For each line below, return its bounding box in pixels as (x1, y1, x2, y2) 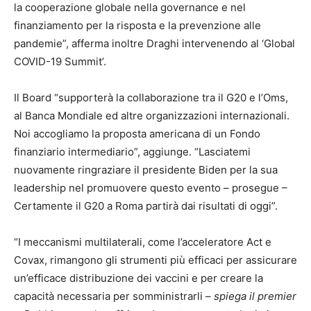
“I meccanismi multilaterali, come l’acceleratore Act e (14, 235, 271, 249)
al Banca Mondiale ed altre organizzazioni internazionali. (14, 109, 289, 123)
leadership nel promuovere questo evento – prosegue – (14, 181, 287, 195)
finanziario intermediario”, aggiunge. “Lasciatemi (14, 145, 251, 159)
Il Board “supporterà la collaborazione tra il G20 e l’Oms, (14, 91, 288, 105)
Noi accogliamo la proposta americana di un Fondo (14, 127, 260, 141)
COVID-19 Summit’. (14, 55, 106, 69)
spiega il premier (211, 289, 296, 303)
